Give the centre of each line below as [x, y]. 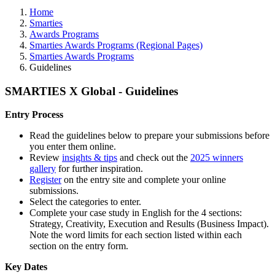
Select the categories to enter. [85, 202]
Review [46, 158]
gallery [43, 169]
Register [45, 180]
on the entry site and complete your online [144, 180]
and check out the [154, 158]
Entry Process [34, 115]
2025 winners [217, 158]
